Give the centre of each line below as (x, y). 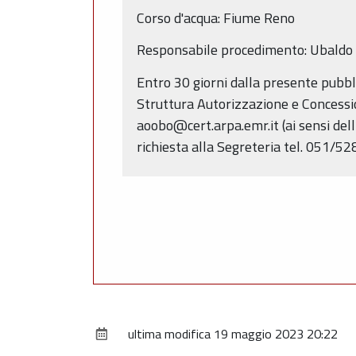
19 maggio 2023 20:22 (276, 334)
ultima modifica (169, 334)
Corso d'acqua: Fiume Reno (216, 17)
